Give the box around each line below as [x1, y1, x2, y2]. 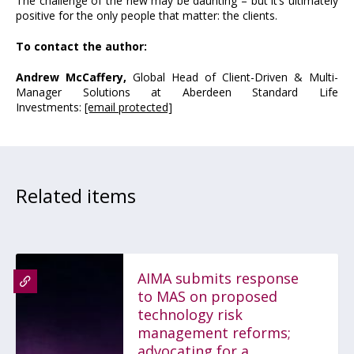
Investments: [16, 100, 85, 115]
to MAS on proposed [137, 287, 277, 306]
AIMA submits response [137, 269, 299, 288]
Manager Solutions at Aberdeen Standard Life [16, 85, 338, 100]
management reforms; [137, 323, 291, 342]
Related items [16, 183, 136, 209]
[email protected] [85, 100, 172, 115]
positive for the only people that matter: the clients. [16, 8, 277, 23]
